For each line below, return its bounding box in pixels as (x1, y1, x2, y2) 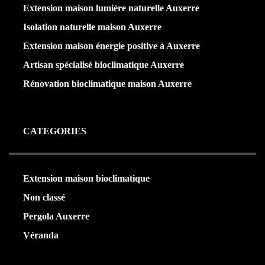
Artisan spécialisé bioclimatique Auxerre (23, 60, 184, 70)
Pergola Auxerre (23, 211, 89, 221)
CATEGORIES (23, 126, 86, 136)
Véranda (23, 230, 59, 240)
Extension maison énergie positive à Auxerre (23, 41, 200, 51)
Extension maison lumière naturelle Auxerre (23, 3, 199, 13)
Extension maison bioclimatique (23, 173, 150, 183)
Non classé (23, 192, 65, 202)
